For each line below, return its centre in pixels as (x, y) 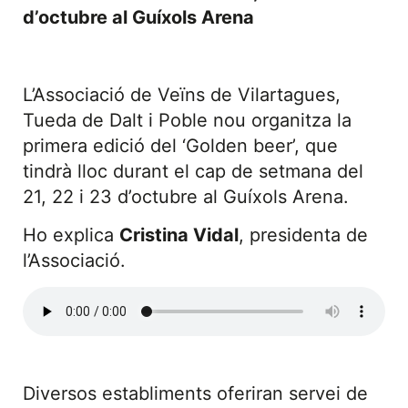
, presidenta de (303, 235)
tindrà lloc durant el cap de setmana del (193, 171)
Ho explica (71, 235)
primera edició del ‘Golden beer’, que (180, 145)
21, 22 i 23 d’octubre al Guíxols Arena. (186, 196)
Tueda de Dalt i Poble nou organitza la (187, 120)
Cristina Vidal (179, 235)
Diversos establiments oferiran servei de (195, 393)
